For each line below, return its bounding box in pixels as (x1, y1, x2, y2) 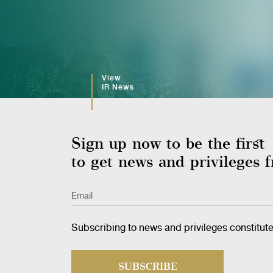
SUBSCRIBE (118, 260, 177, 272)
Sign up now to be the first (71, 133, 265, 152)
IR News (102, 81, 134, 93)
